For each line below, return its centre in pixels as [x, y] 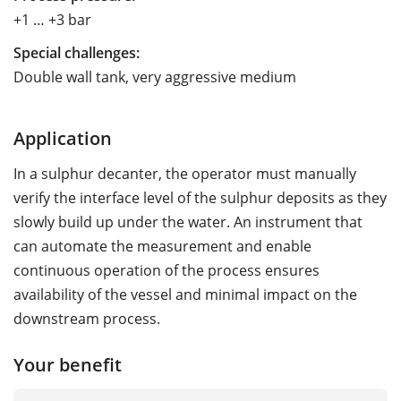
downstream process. [87, 318]
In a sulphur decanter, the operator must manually [185, 173]
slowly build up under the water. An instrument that [188, 222]
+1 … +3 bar [52, 19]
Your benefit [68, 364]
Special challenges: [77, 52]
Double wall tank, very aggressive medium [155, 77]
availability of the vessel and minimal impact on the [185, 294]
